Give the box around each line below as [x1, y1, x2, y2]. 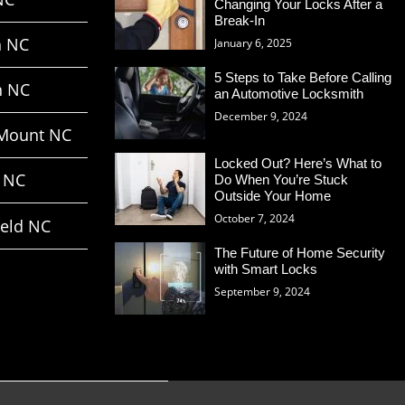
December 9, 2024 [214, 108, 307, 125]
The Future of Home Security [214, 245, 385, 261]
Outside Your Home [214, 188, 331, 204]
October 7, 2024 [214, 211, 295, 227]
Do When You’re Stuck [214, 172, 348, 188]
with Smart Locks [214, 261, 317, 278]
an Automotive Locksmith [214, 86, 363, 102]
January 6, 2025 [214, 35, 292, 52]
